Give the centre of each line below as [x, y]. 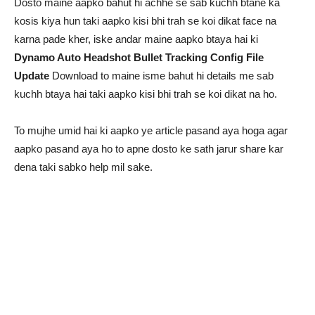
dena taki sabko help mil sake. [83, 167]
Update [32, 75]
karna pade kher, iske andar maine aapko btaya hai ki [136, 39]
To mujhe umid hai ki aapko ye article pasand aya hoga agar [151, 130]
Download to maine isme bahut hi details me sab [161, 75]
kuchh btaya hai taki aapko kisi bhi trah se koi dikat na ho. [146, 94]
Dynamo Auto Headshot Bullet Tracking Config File [139, 57]
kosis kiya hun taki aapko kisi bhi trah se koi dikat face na [145, 20]
